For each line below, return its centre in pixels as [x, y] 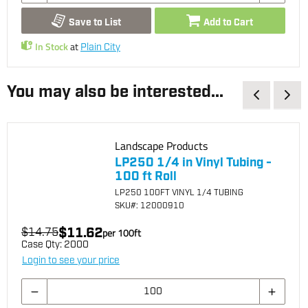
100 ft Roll [146, 177]
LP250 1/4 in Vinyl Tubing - [193, 163]
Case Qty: [43, 245]
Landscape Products [161, 146]
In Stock [52, 47]
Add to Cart [229, 22]
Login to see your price [71, 261]
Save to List [95, 22]
